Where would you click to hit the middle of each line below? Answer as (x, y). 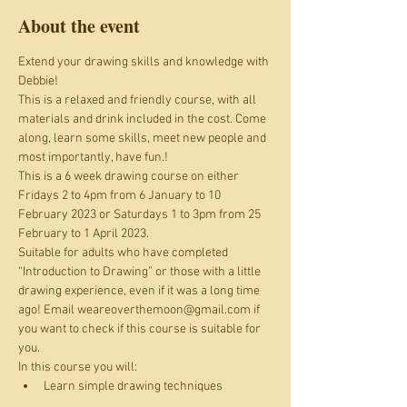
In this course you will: (78, 367)
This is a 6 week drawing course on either (130, 177)
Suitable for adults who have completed (124, 253)
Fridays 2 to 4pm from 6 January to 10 (121, 196)
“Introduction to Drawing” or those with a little (141, 272)
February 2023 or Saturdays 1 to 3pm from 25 (141, 215)
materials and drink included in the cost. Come (144, 119)
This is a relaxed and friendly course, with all (139, 100)
